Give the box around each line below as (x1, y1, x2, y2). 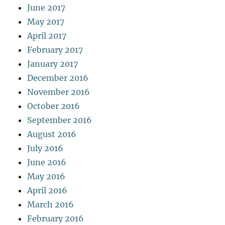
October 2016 (27, 100, 80, 111)
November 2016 (27, 86, 90, 97)
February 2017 (27, 44, 83, 55)
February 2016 (27, 213, 84, 223)
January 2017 (27, 58, 78, 69)
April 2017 (27, 30, 67, 41)
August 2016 (27, 129, 77, 139)
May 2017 (27, 16, 65, 27)
